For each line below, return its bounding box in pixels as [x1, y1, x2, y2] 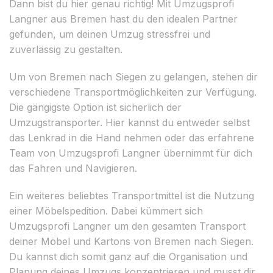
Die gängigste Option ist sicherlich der [9, 101, 182, 113]
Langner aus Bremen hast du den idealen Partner [9, 12, 238, 25]
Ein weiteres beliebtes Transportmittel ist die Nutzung [9, 189, 254, 202]
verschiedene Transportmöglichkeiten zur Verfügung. [9, 85, 257, 98]
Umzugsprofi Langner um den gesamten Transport [9, 219, 246, 232]
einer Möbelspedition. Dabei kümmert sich [9, 204, 203, 217]
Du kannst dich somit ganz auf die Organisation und [9, 250, 247, 263]
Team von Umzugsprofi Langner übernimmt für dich [9, 146, 252, 159]
